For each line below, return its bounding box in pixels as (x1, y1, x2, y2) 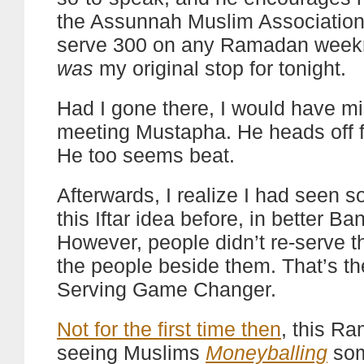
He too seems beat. (57, 144, 235, 167)
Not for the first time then (57, 318, 281, 340)
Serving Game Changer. (57, 278, 276, 301)
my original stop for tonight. (93, 57, 346, 80)
